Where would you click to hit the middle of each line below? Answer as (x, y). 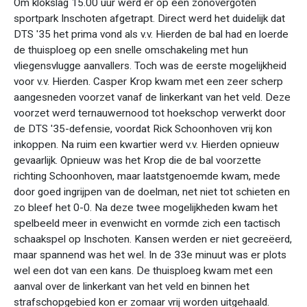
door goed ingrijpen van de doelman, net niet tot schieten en (152, 192)
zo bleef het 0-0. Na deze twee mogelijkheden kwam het (146, 208)
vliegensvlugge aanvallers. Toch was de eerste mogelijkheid (150, 66)
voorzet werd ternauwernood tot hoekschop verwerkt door (150, 113)
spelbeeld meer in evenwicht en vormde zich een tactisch (147, 223)
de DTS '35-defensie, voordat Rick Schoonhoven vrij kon (143, 129)
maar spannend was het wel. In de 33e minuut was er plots (150, 255)
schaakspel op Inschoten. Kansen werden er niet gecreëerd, (153, 239)
